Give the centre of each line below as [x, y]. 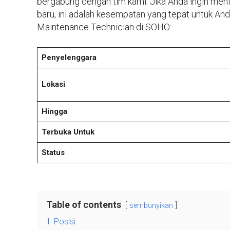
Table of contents [84, 205]
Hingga [54, 111]
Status [53, 152]
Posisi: [65, 222]
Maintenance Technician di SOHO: [104, 27]
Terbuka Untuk [68, 132]
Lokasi [53, 84]
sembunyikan [151, 206]
